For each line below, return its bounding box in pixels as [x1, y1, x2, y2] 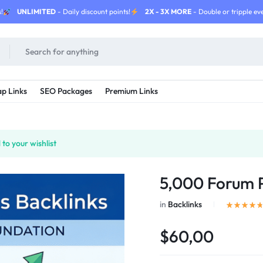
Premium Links [105, 86, 158, 96]
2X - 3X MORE [144, 7, 191, 16]
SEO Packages [40, 86, 92, 96]
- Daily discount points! [56, 7, 131, 16]
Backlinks [168, 199, 203, 210]
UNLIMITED [17, 7, 56, 16]
